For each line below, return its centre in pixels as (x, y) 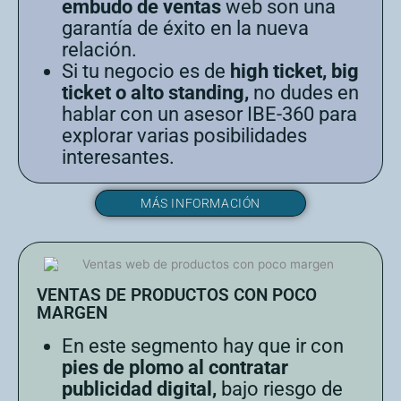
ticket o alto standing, (155, 93)
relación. (99, 50)
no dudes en (304, 93)
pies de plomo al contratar (175, 367)
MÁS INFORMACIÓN (200, 204)
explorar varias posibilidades (184, 136)
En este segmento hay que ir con (203, 346)
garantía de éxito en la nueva (185, 29)
